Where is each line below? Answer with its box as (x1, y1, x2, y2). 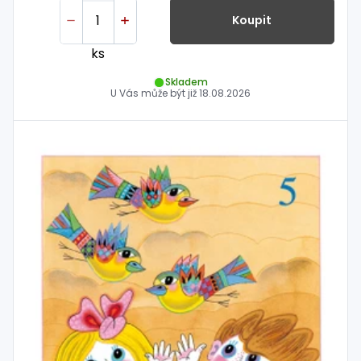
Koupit (232, 12, 272, 29)
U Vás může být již (110, 85, 199, 100)
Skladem (165, 75, 208, 89)
